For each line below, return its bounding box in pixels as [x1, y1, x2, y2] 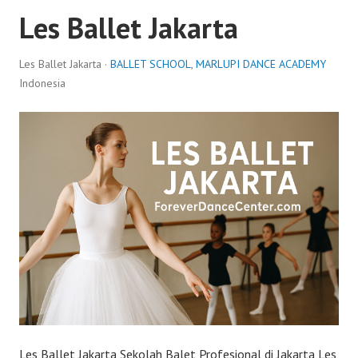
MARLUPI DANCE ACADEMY [196, 57, 326, 71]
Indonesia [19, 76, 66, 90]
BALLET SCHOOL [110, 57, 191, 71]
